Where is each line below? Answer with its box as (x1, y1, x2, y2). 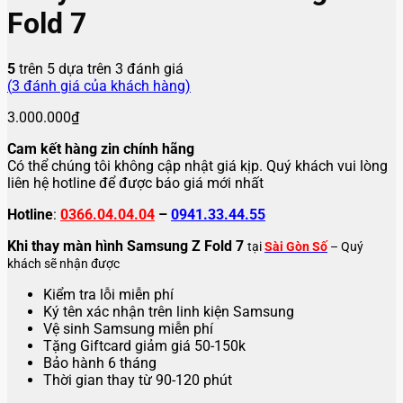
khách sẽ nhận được (7, 255, 120, 272)
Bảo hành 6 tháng (43, 354, 157, 372)
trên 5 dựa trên (15, 59, 115, 77)
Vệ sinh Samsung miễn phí (43, 319, 213, 337)
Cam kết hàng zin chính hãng (7, 139, 194, 157)
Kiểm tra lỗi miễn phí (43, 285, 174, 303)
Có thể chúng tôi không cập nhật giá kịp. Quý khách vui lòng (7, 157, 388, 175)
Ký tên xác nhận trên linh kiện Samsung (43, 302, 294, 320)
